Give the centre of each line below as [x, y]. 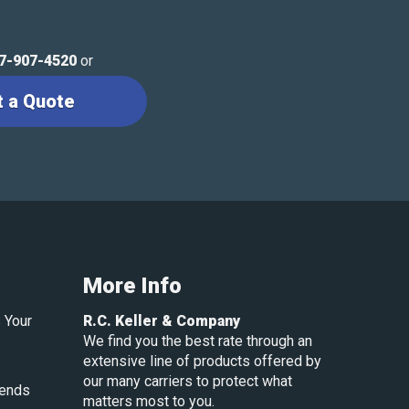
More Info [132, 286]
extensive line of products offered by [202, 362]
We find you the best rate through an [198, 341]
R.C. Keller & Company [162, 321]
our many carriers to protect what [188, 382]
